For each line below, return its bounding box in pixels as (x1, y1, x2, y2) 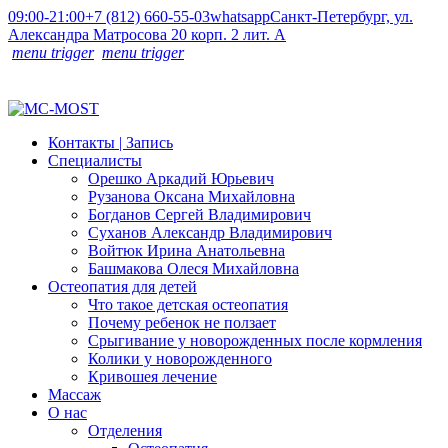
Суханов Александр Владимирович (88, 224, 332, 241)
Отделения (88, 422, 162, 439)
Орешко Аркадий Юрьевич (88, 170, 274, 187)
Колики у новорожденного (88, 350, 272, 367)
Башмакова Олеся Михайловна (88, 260, 299, 277)
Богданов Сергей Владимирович (88, 206, 311, 223)
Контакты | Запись (48, 134, 173, 151)
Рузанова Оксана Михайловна (88, 188, 295, 205)
